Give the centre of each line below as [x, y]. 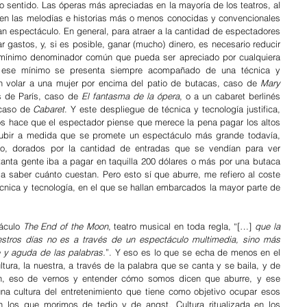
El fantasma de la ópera [130, 96]
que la [268, 226]
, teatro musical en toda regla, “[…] [182, 226]
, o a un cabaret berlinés [230, 96]
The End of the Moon [65, 226]
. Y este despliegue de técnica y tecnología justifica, [173, 109]
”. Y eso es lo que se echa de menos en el [193, 252]
